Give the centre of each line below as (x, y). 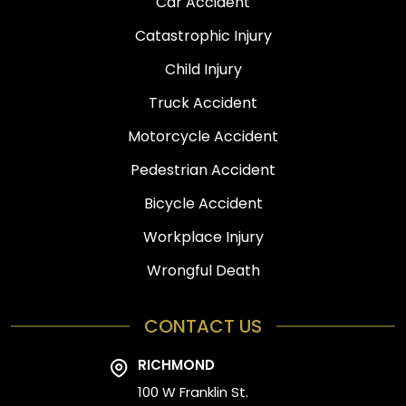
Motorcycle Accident (203, 136)
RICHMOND (176, 364)
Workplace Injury (203, 237)
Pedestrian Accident (203, 169)
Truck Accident (203, 102)
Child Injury (203, 69)
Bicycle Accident (203, 203)
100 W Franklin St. (193, 391)
